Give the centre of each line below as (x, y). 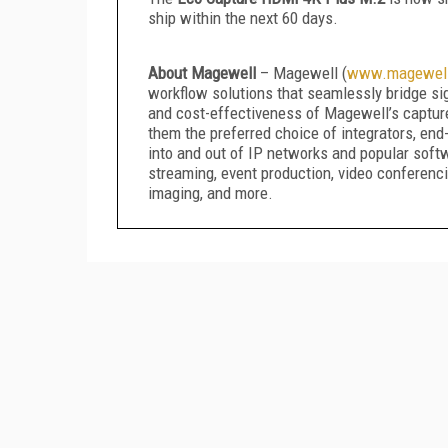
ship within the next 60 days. (243, 17)
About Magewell (204, 72)
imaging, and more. (210, 192)
